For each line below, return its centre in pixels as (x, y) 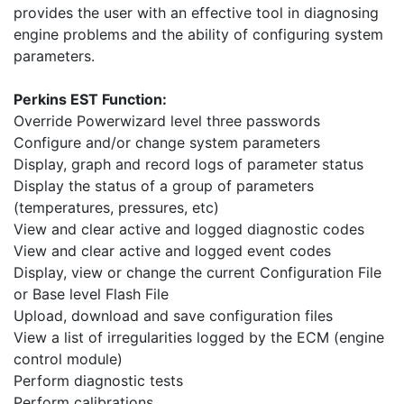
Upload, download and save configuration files (173, 316)
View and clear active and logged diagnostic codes (189, 230)
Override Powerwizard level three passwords (167, 121)
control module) (68, 359)
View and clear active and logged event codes (172, 251)
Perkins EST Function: (90, 100)
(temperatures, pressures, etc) (116, 208)
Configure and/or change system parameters (167, 143)
